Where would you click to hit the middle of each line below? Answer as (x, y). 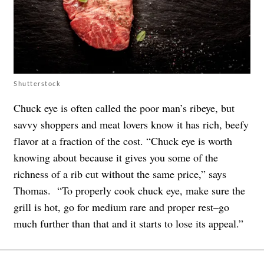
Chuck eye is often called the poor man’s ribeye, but (124, 108)
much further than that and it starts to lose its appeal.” (128, 223)
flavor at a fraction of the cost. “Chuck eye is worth (123, 141)
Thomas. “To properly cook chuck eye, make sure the (129, 190)
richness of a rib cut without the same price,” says (120, 174)
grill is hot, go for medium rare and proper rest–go (121, 207)
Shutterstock (37, 83)
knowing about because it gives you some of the (116, 157)
